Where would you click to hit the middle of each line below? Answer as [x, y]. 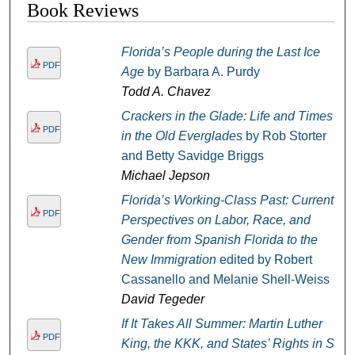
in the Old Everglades [181, 136]
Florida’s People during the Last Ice [220, 52]
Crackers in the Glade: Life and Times [227, 116]
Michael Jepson [165, 175]
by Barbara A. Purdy [202, 71]
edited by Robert [264, 259]
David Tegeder [162, 299]
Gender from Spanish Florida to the [219, 239]
